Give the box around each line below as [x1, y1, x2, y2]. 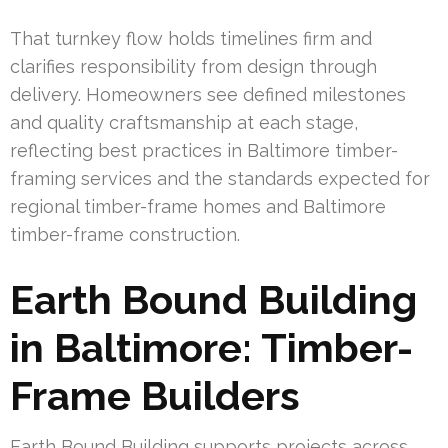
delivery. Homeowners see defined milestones [10, 84, 406, 106]
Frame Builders [10, 372, 300, 420]
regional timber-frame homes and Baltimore [10, 196, 386, 218]
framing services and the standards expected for [10, 168, 430, 190]
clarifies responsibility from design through [10, 56, 377, 78]
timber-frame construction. [10, 224, 240, 246]
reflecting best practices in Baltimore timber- [10, 140, 398, 162]
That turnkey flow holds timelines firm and [10, 28, 372, 50]
